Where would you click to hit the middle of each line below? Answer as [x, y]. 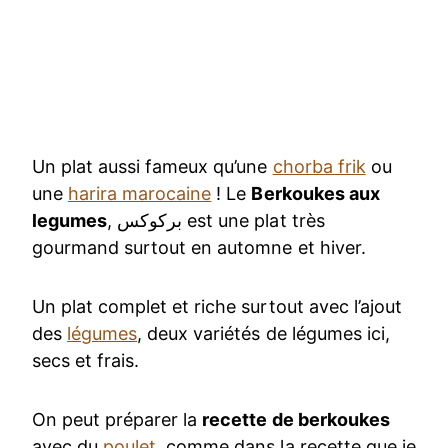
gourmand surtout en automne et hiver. [199, 247]
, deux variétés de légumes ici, [263, 333]
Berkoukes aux [315, 193]
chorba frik [319, 166]
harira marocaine [140, 193]
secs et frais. [86, 360]
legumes [70, 220]
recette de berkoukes [296, 419]
